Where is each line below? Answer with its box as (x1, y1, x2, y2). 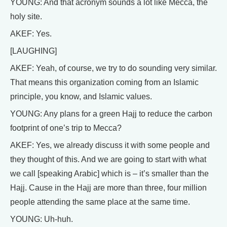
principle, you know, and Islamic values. (10, 92, 152, 101)
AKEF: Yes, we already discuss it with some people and (10, 141, 210, 150)
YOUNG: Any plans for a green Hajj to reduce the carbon (10, 109, 212, 119)
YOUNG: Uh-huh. (10, 215, 73, 224)
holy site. (10, 12, 42, 21)
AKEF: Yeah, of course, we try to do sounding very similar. (10, 64, 217, 73)
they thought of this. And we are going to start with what (10, 155, 206, 164)
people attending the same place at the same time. (10, 198, 190, 207)
